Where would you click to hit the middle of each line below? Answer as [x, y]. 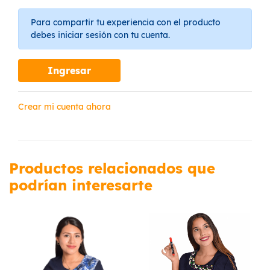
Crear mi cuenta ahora [64, 107]
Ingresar [69, 71]
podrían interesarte [81, 185]
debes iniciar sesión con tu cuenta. [100, 35]
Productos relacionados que [112, 168]
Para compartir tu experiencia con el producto [126, 23]
